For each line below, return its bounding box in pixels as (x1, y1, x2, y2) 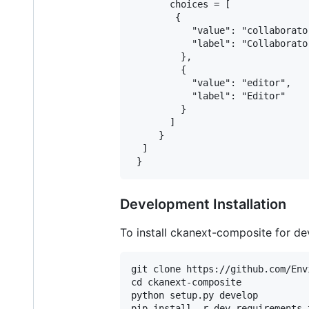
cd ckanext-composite (131, 277, 241, 288)
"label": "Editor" (131, 90, 286, 102)
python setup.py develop (131, 290, 258, 301)
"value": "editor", (131, 77, 291, 89)
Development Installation (120, 196, 286, 213)
